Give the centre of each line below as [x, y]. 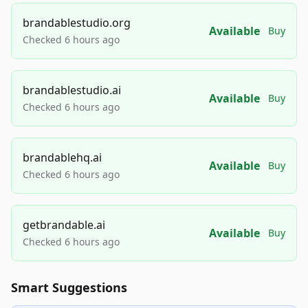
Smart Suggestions [69, 287]
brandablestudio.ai [72, 90]
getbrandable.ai [64, 225]
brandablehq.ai [62, 157]
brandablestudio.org [77, 23]
